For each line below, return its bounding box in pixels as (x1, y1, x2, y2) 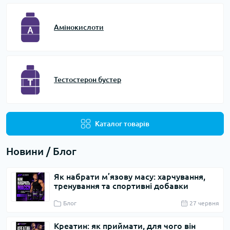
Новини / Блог (6, 145, 76, 157)
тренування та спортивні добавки (54, 181, 189, 190)
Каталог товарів (95, 120, 149, 128)
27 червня (189, 200, 219, 206)
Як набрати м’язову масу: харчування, (54, 172, 206, 181)
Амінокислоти (54, 23, 104, 31)
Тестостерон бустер (54, 75, 121, 84)
